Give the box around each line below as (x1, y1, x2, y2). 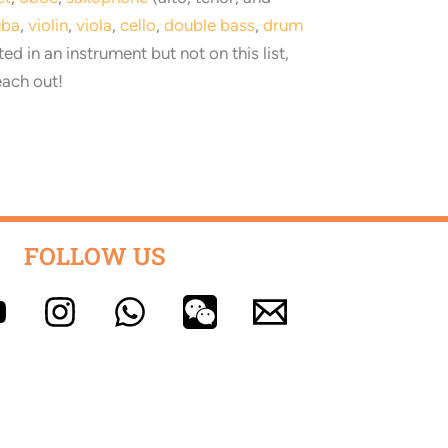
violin (28, 14, 69, 35)
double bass (164, 14, 256, 35)
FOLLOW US (23, 240, 166, 272)
